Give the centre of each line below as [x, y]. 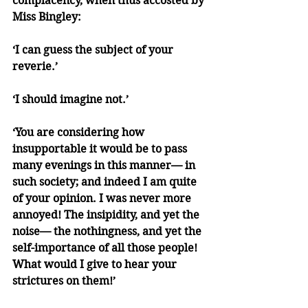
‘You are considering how [80, 133]
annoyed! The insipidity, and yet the [107, 215]
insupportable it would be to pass [101, 149]
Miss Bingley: [47, 17]
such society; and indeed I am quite [106, 182]
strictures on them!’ [64, 281]
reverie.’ [35, 67]
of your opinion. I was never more [103, 199]
